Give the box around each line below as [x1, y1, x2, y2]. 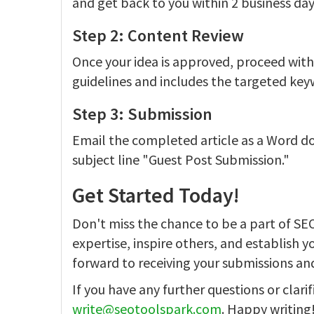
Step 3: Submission [72, 103, 212, 125]
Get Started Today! [72, 182, 244, 208]
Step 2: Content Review [72, 25, 244, 46]
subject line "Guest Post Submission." [72, 151, 289, 168]
